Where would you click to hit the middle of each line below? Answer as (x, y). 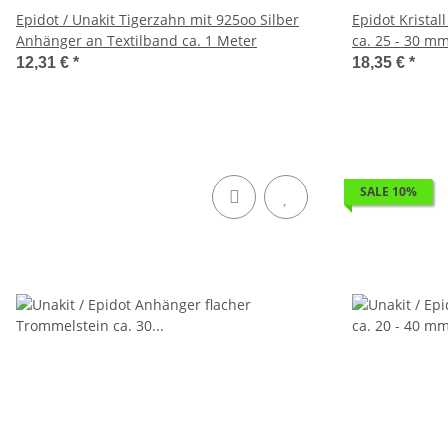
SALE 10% (388, 191)
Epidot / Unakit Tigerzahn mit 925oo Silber (157, 19)
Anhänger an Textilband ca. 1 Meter (136, 40)
